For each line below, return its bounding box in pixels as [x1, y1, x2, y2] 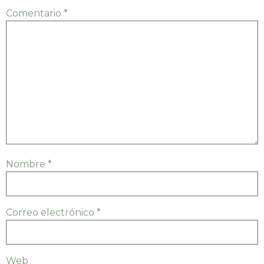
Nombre [6, 159, 48, 170]
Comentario [6, 8, 64, 19]
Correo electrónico [6, 207, 97, 219]
